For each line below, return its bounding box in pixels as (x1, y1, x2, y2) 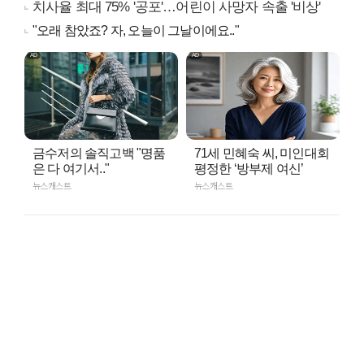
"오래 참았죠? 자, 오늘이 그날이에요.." (32, 23, 239, 37)
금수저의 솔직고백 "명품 (32, 145, 166, 160)
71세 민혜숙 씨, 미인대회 (194, 145, 329, 160)
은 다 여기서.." (32, 161, 109, 175)
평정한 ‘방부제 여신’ (194, 161, 304, 175)
